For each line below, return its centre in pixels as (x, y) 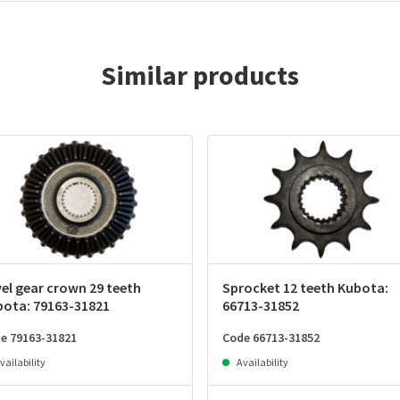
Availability (262, 362)
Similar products (200, 75)
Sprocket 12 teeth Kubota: (305, 288)
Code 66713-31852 (271, 338)
